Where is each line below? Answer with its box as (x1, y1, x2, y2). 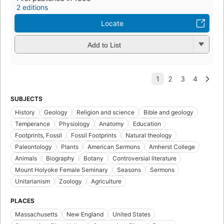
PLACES (10, 197, 34, 205)
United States (112, 210, 150, 218)
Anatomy (99, 120, 124, 128)
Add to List (87, 40, 121, 49)
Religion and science (76, 108, 134, 116)
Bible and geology (143, 108, 193, 116)
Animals (15, 154, 37, 162)
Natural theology (125, 131, 172, 139)
